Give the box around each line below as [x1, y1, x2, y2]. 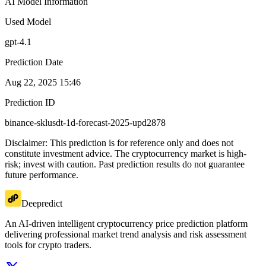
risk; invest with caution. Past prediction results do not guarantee [5, 159, 245, 170]
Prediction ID [5, 97, 55, 108]
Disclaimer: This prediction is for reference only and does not [5, 138, 233, 148]
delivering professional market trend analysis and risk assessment [5, 229, 246, 240]
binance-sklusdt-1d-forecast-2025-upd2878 [5, 118, 166, 128]
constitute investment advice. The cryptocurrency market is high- [5, 148, 246, 159]
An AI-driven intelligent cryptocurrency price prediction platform [5, 218, 248, 229]
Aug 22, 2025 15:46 [5, 77, 81, 88]
